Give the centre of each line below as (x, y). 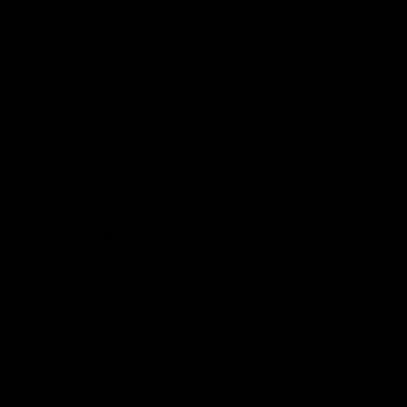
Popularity (133, 28)
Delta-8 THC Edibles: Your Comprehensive (247, 55)
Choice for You (146, 184)
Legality (127, 93)
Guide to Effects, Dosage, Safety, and (213, 74)
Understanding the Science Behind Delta (242, 119)
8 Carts (125, 138)
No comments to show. (169, 272)
